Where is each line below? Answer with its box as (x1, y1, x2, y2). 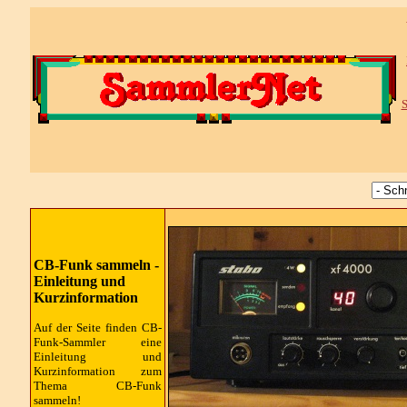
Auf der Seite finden (33, 320, 142, 334)
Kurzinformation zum (33, 363, 162, 378)
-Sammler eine (58, 334, 162, 349)
